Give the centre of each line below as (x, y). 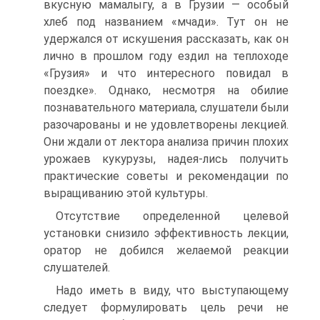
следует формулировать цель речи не (166, 307)
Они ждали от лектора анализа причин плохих (166, 142)
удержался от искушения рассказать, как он (166, 39)
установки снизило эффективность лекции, (166, 233)
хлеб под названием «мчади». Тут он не (166, 22)
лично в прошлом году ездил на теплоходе (166, 56)
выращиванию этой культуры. (126, 193)
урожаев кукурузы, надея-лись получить (166, 159)
